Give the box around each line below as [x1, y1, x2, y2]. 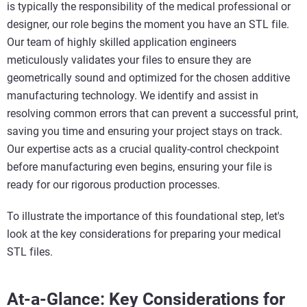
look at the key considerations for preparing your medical [7, 228, 281, 241]
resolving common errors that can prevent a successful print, [7, 107, 298, 121]
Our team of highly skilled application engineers [7, 36, 236, 49]
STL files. [7, 245, 53, 259]
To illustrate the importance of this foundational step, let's [7, 210, 284, 223]
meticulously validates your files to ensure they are [7, 53, 251, 67]
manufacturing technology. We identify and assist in [7, 89, 258, 103]
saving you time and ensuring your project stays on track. [7, 125, 282, 138]
